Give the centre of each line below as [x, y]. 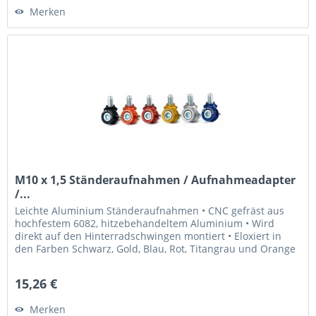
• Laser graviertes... [60, 262]
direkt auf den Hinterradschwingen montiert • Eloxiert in [148, 236]
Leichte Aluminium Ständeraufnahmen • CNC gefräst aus [150, 211]
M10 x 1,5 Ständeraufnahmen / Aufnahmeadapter [156, 180]
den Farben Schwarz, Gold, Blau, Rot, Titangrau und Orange [156, 249]
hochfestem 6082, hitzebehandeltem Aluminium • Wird [145, 224]
